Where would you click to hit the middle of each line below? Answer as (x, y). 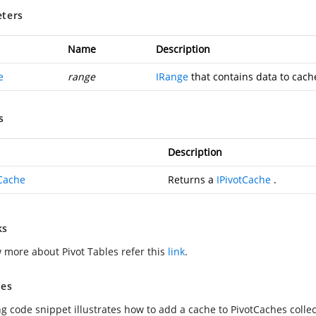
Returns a (192, 180)
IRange (172, 77)
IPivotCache (244, 180)
